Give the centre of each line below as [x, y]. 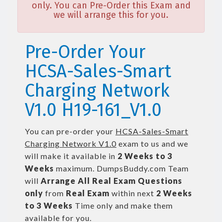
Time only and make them [123, 205]
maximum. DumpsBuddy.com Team [121, 168]
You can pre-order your [70, 131]
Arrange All [65, 181]
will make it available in [71, 156]
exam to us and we [152, 143]
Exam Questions [148, 181]
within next [133, 193]
